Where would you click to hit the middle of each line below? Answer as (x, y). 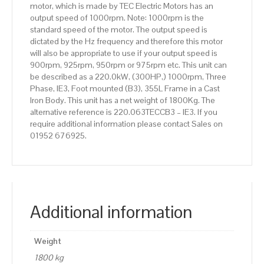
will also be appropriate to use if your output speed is (124, 53)
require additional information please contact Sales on (126, 124)
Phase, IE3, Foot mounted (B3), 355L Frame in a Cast (125, 89)
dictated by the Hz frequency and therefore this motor (126, 42)
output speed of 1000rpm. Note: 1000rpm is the (117, 18)
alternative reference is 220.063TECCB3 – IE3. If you (124, 112)
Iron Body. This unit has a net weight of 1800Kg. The (123, 100)
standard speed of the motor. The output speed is (119, 30)
